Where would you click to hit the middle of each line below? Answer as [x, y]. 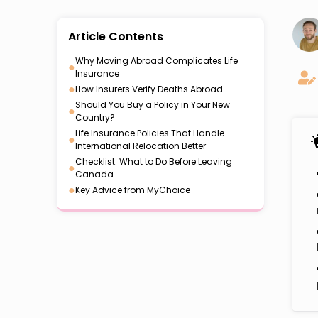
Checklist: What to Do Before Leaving [154, 161]
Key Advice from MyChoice [133, 190]
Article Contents [116, 37]
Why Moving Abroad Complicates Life [157, 61]
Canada [94, 174]
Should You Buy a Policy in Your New [153, 105]
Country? [95, 117]
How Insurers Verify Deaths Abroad [149, 89]
